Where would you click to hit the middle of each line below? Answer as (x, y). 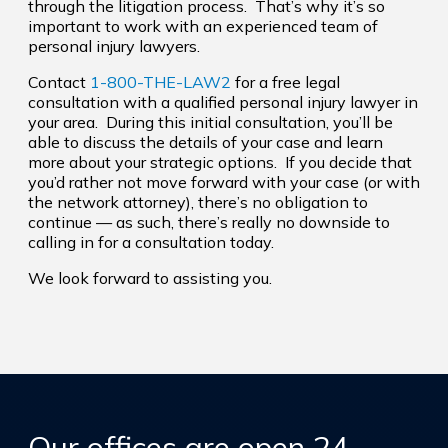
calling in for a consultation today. (151, 241)
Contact (59, 81)
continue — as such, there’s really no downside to (209, 221)
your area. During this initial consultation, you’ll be (210, 121)
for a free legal (285, 81)
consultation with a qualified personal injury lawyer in (223, 101)
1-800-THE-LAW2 (160, 81)
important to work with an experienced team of (203, 25)
